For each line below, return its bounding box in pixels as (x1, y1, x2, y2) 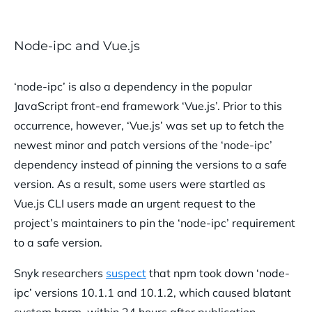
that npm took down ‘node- (146, 265, 290, 280)
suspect (106, 265, 146, 280)
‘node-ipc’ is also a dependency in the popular (14, 79, 252, 93)
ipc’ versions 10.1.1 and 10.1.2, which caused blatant (14, 285, 291, 299)
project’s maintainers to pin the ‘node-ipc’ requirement (14, 215, 295, 230)
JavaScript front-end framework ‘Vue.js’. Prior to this (14, 98, 282, 113)
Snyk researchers (14, 265, 106, 280)
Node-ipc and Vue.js (14, 38, 140, 54)
